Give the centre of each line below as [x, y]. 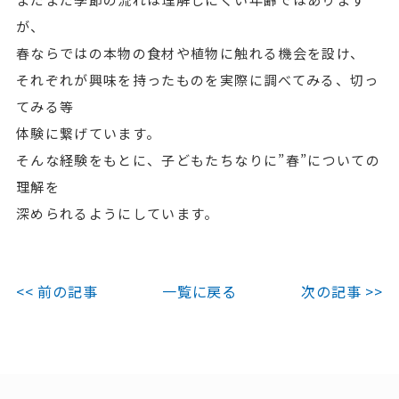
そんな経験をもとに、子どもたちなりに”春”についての [198, 160]
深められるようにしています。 [117, 213]
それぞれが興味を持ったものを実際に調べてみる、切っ [197, 80]
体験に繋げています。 [88, 133]
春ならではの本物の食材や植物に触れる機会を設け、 [190, 53]
